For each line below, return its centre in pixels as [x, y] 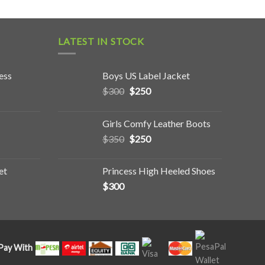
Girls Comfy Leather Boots [156, 123]
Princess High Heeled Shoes [159, 170]
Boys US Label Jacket [146, 75]
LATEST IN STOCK [101, 41]
